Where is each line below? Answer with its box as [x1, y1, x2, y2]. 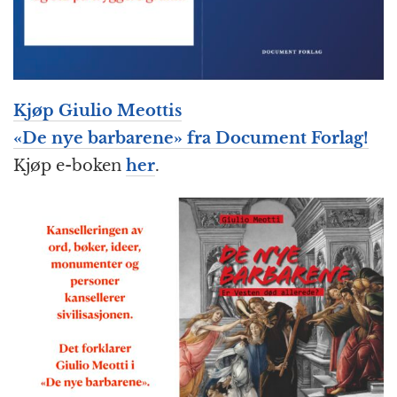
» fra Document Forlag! [174, 128, 369, 148]
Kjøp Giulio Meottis [13, 100, 182, 121]
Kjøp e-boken [13, 155, 126, 175]
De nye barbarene [22, 128, 174, 148]
